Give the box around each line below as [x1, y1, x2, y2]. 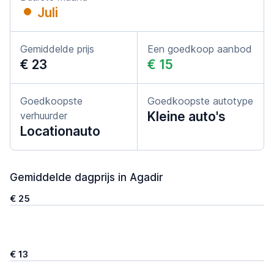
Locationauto [20, 124, 100, 139]
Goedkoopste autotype [147, 95, 253, 107]
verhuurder [20, 109, 67, 122]
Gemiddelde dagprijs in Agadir [10, 171, 163, 183]
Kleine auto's [147, 109, 226, 124]
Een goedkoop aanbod [147, 43, 252, 55]
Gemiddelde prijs [20, 43, 94, 55]
